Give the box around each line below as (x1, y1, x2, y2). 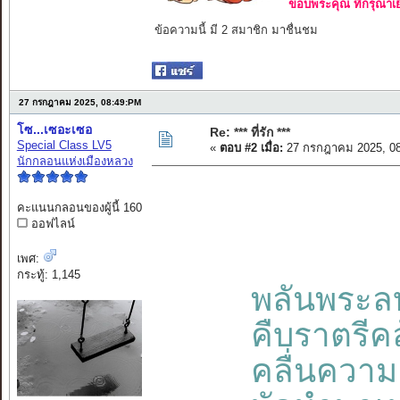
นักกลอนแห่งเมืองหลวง (16, 154, 133, 169)
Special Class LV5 (16, 138, 112, 153)
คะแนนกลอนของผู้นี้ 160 (16, 201, 142, 215)
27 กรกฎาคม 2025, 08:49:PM (18, 97, 141, 108)
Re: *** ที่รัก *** (209, 125, 290, 140)
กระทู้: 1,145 (16, 268, 80, 282)
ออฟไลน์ (27, 217, 75, 231)
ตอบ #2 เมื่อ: (219, 141, 283, 155)
